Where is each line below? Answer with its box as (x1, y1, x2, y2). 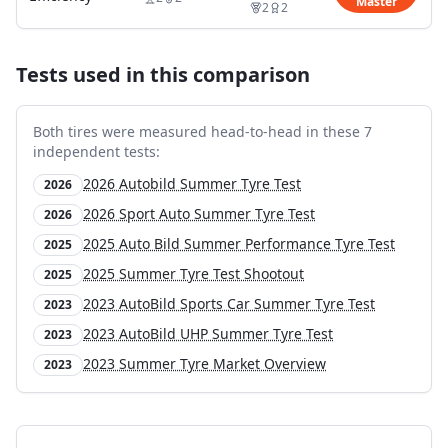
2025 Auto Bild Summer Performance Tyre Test (83, 234, 395, 253)
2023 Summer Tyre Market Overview (83, 354, 326, 373)
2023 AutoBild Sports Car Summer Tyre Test (83, 294, 375, 313)
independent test (33, 142, 149, 161)
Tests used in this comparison (16, 61, 310, 88)
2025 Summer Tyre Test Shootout (83, 264, 304, 283)
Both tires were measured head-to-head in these (33, 122, 364, 141)
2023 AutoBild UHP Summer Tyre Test (83, 324, 333, 343)
